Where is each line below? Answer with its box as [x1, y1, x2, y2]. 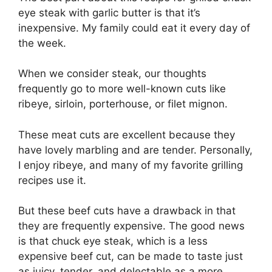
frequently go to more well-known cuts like [18, 83, 226, 95]
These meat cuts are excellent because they [18, 128, 235, 141]
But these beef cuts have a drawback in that [18, 205, 236, 217]
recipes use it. [18, 174, 86, 186]
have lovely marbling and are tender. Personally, [18, 143, 253, 156]
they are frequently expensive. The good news [18, 220, 245, 233]
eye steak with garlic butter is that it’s [18, 6, 200, 19]
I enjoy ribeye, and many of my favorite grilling [18, 158, 243, 171]
